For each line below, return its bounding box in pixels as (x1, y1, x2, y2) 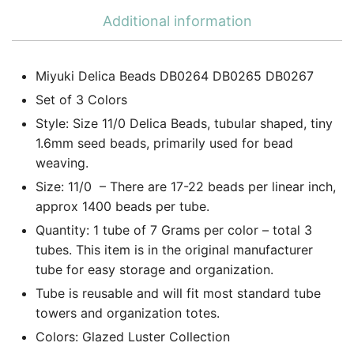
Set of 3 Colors (36, 91, 127, 107)
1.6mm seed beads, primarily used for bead (36, 134, 293, 151)
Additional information (102, 12, 252, 29)
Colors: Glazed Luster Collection (36, 328, 230, 345)
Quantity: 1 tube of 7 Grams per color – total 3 (36, 221, 312, 238)
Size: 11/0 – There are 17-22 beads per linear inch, (36, 178, 336, 194)
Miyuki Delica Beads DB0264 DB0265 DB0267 (36, 67, 314, 84)
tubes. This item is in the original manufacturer (36, 241, 313, 258)
